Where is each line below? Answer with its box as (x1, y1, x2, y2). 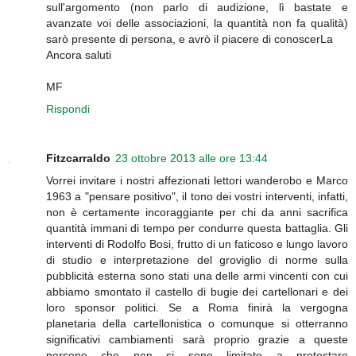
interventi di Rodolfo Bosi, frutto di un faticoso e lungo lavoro (46, 237, 348, 250)
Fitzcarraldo (46, 151, 110, 164)
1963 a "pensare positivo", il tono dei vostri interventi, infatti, (46, 189, 348, 203)
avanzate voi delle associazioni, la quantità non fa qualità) (46, 16, 348, 29)
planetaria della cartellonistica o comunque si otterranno (46, 316, 348, 330)
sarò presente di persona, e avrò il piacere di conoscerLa (46, 32, 333, 45)
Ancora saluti (46, 48, 111, 61)
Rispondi (46, 102, 90, 115)
